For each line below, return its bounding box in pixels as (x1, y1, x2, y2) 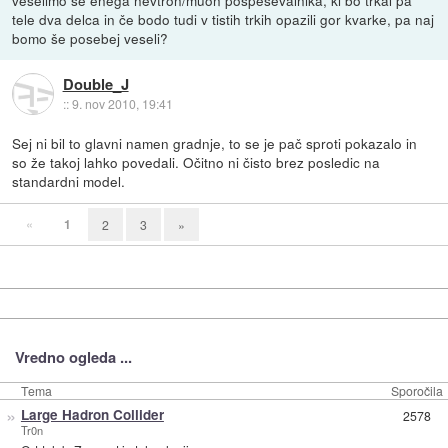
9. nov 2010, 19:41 (71, 94, 173, 112)
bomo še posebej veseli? (12, 28, 169, 49)
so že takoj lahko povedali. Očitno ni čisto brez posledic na (12, 152, 381, 173)
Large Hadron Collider (20, 405, 164, 425)
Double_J (62, 72, 129, 95)
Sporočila (391, 382, 443, 400)
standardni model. (12, 171, 126, 192)
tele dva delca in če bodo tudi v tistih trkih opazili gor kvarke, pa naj (12, 9, 435, 30)
